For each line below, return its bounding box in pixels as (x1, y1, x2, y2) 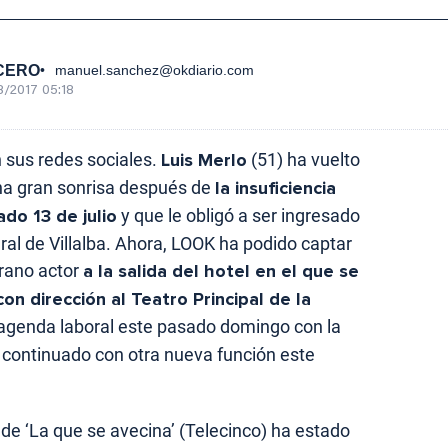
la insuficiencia (215, 177, 336, 200)
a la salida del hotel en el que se (83, 260, 359, 283)
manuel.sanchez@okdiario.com (55, 62, 254, 79)
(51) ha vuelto (247, 149, 360, 171)
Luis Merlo (161, 149, 247, 172)
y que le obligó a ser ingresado (117, 205, 360, 227)
